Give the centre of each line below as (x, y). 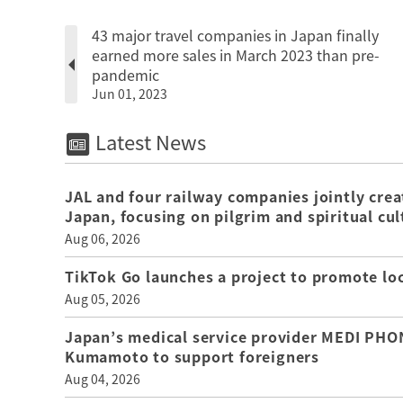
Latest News (148, 142)
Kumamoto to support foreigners (192, 356)
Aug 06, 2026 (103, 238)
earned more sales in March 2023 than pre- (236, 55)
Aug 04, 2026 (103, 378)
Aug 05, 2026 (103, 298)
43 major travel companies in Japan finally (235, 36)
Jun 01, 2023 (130, 94)
